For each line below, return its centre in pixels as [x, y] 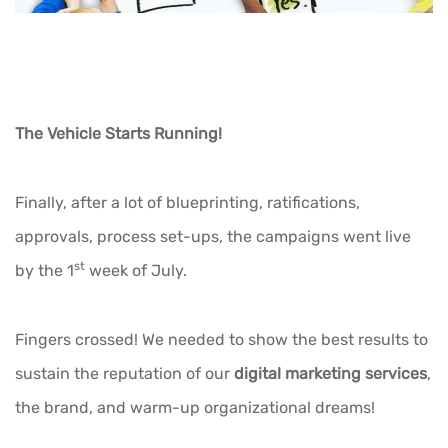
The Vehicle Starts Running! [118, 133]
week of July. [136, 270]
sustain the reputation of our [124, 373]
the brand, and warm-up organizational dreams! [195, 407]
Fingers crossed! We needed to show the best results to [221, 339]
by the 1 [44, 270]
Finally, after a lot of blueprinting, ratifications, [187, 202]
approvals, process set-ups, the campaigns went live [213, 236]
